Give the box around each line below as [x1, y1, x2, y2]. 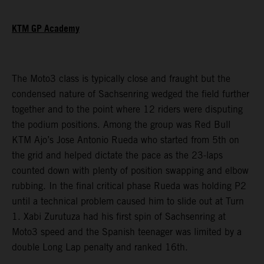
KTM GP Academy [12, 19, 80, 38]
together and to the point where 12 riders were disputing [12, 103, 243, 115]
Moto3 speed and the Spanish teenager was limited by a [12, 226, 242, 237]
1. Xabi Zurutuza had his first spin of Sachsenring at [12, 210, 226, 222]
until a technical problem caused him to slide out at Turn [12, 195, 244, 207]
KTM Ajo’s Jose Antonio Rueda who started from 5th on [12, 134, 239, 146]
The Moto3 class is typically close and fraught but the [12, 72, 230, 84]
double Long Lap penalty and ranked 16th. [12, 241, 188, 253]
